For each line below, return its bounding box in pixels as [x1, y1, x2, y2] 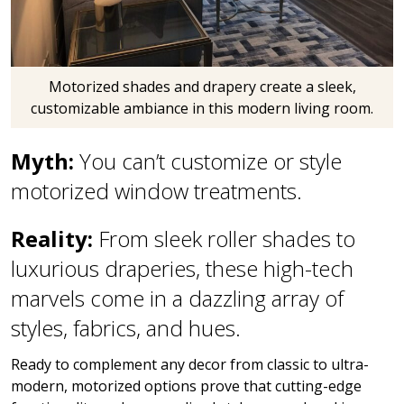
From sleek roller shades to [98, 224, 355, 254]
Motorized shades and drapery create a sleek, [48, 77, 356, 97]
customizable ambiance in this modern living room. [31, 98, 373, 119]
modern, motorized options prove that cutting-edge [11, 376, 362, 397]
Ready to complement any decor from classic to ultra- [11, 354, 369, 375]
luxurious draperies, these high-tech [11, 253, 353, 284]
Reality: [11, 224, 98, 254]
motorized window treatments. [11, 176, 302, 207]
